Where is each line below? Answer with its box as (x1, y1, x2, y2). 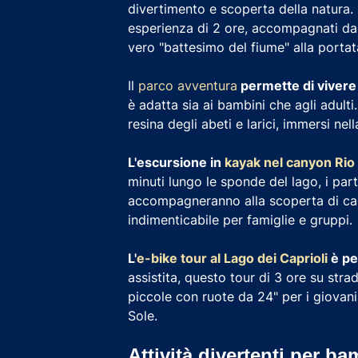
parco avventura (138, 77, 237, 93)
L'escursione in (128, 153, 225, 170)
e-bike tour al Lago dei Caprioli (137, 249, 328, 266)
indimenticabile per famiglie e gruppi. (128, 211, 352, 228)
